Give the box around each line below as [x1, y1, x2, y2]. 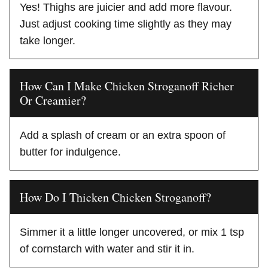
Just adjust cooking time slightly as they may [20, 17, 232, 30]
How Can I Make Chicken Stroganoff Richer [20, 77, 234, 94]
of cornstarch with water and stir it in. [20, 242, 194, 255]
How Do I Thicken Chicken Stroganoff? [20, 188, 211, 205]
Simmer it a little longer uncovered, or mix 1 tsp [20, 226, 244, 238]
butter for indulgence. [20, 145, 121, 158]
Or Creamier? [20, 92, 86, 108]
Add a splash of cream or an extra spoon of [20, 129, 226, 141]
